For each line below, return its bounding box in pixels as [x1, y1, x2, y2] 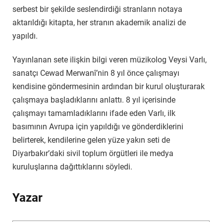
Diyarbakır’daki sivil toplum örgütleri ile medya [12, 149, 173, 159]
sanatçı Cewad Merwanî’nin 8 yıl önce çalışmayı [12, 68, 179, 78]
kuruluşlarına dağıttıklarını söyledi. [12, 162, 132, 172]
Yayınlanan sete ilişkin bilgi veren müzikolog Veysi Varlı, [12, 55, 207, 65]
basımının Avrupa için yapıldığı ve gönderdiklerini [12, 122, 183, 132]
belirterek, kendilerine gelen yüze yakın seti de [12, 135, 170, 145]
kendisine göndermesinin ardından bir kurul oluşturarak [12, 82, 205, 92]
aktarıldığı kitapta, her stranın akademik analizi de [12, 18, 186, 28]
